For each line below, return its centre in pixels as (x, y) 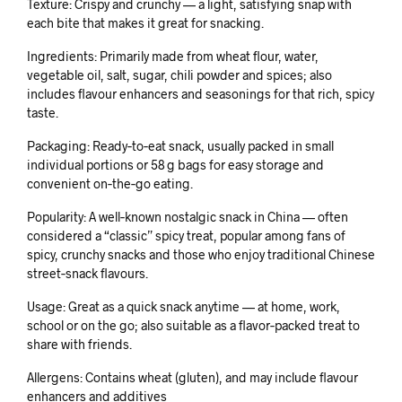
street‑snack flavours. (87, 273)
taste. (43, 112)
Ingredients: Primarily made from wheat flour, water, (173, 56)
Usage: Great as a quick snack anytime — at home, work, (184, 306)
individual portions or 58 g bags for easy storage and (175, 164)
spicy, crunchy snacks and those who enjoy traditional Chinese (201, 254)
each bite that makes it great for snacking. (145, 22)
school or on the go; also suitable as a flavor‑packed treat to (193, 325)
